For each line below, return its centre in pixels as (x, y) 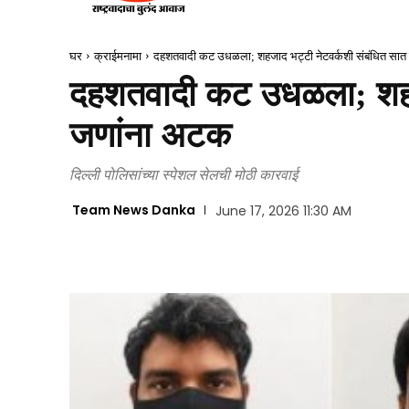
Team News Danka (134, 210)
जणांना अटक (150, 135)
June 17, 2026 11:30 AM (283, 211)
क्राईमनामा (118, 56)
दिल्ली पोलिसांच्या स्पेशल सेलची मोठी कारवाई (184, 174)
